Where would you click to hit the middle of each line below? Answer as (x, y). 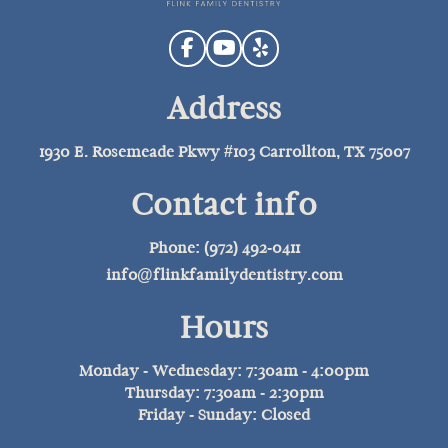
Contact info (224, 204)
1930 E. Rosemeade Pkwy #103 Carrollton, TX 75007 (224, 151)
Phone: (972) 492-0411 (224, 247)
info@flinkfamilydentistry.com (224, 274)
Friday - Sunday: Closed (224, 414)
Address (224, 108)
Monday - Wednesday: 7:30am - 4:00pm (224, 370)
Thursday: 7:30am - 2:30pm (224, 392)
